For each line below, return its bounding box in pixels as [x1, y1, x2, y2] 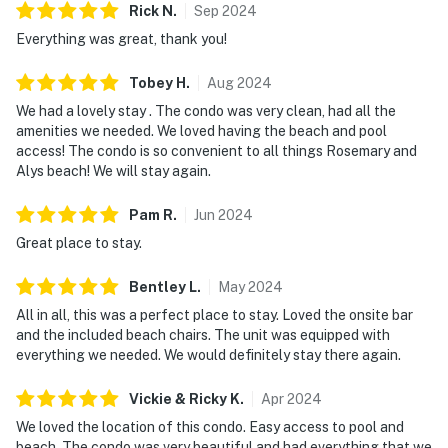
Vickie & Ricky [129, 390, 230, 407]
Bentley [129, 278, 186, 295]
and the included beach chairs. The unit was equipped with [16, 326, 390, 343]
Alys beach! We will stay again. [16, 162, 211, 179]
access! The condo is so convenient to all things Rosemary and [16, 142, 417, 159]
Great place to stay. [16, 234, 142, 251]
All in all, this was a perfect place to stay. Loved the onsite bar [16, 306, 413, 323]
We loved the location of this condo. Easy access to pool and [16, 418, 404, 435]
